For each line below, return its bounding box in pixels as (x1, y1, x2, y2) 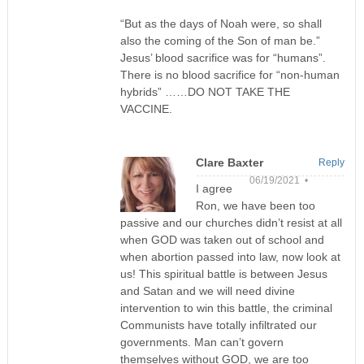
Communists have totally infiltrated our (119, 318, 317, 332)
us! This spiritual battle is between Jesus (119, 267, 327, 281)
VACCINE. (119, 102, 172, 116)
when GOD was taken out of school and (119, 233, 324, 247)
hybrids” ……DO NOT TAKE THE (119, 85, 290, 99)
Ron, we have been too (195, 199, 315, 213)
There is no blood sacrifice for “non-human (119, 68, 340, 82)
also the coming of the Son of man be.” (119, 34, 320, 48)
